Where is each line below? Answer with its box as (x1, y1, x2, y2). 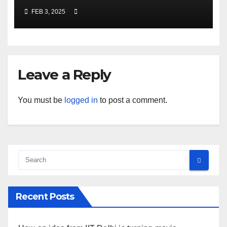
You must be (18, 96, 64, 105)
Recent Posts (16, 191, 74, 203)
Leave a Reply (18, 66, 111, 84)
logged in (64, 96, 98, 105)
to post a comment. (98, 96, 167, 105)
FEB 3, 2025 (29, 8, 67, 15)
